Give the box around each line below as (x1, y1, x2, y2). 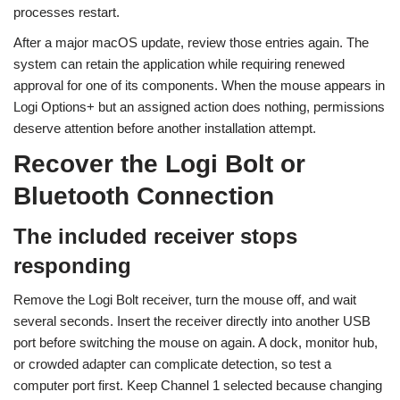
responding (13, 254, 131, 278)
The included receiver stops (13, 224, 297, 248)
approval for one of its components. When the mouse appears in (13, 78, 385, 93)
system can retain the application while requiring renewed (13, 56, 345, 71)
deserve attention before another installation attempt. (13, 121, 316, 136)
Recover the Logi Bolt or (13, 150, 305, 178)
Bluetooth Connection (13, 182, 274, 210)
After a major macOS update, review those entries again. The (13, 35, 369, 50)
